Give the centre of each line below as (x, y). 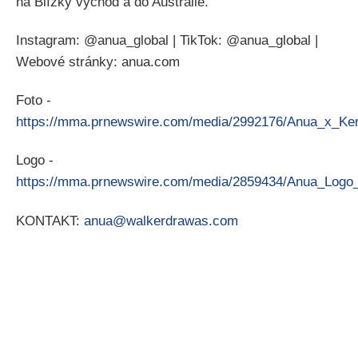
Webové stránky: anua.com (98, 62)
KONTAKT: (50, 221)
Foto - (34, 101)
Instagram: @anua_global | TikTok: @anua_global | (167, 40)
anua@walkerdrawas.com (161, 221)
